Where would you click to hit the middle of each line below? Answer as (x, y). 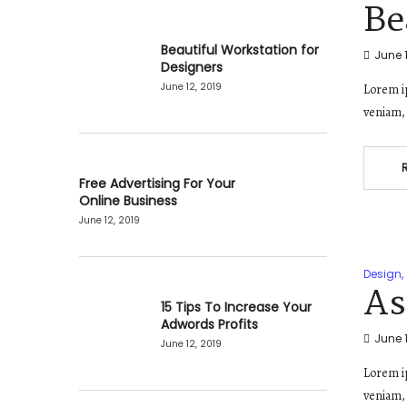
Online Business (128, 201)
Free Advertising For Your (157, 184)
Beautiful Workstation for (240, 50)
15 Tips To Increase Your (236, 308)
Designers (192, 68)
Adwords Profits (209, 325)
